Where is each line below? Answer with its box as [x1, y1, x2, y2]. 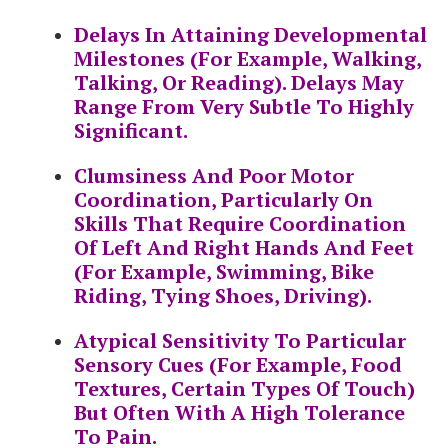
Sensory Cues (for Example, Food [74, 351, 402, 379]
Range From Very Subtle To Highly [74, 93, 414, 121]
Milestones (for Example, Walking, [74, 45, 421, 73]
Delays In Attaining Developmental [74, 21, 427, 49]
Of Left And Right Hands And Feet [74, 234, 414, 262]
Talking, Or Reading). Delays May [74, 69, 404, 97]
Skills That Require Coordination [74, 210, 406, 238]
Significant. [74, 117, 188, 145]
